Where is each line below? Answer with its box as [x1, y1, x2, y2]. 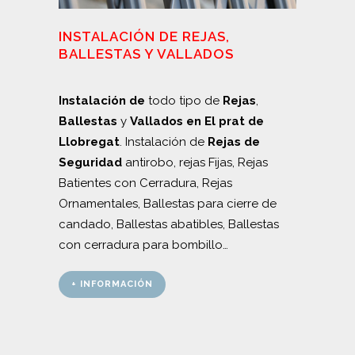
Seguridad [59, 155, 122, 170]
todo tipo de [145, 93, 223, 108]
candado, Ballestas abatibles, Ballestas [59, 216, 279, 231]
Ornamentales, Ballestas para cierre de [59, 196, 277, 211]
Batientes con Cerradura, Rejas [59, 175, 232, 190]
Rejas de [208, 134, 260, 149]
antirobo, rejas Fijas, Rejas [122, 155, 268, 170]
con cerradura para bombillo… [59, 237, 228, 252]
